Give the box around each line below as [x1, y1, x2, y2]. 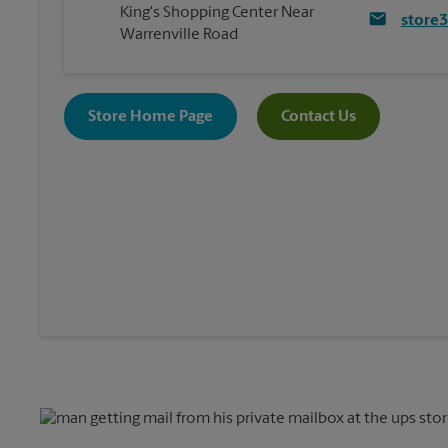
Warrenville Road [120, 27, 238, 43]
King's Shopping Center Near [120, 5, 314, 21]
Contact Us [281, 108, 356, 125]
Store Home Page [88, 108, 213, 125]
